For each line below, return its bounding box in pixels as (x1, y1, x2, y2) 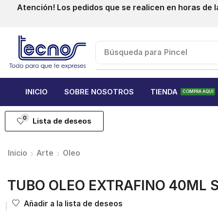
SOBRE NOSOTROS (64, 87, 134, 97)
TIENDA (150, 87, 178, 97)
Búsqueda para (104, 47, 162, 57)
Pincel (164, 47, 188, 57)
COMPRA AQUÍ (182, 89, 214, 94)
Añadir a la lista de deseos (24, 199, 123, 209)
